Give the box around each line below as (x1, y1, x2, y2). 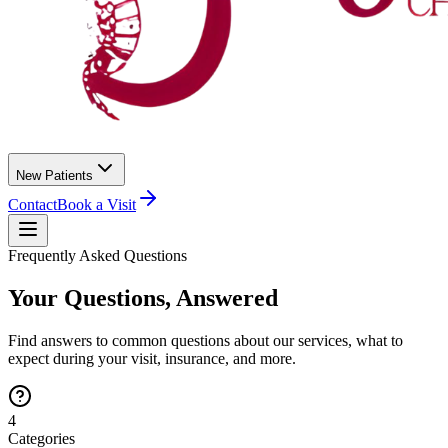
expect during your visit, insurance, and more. (8, 349, 296, 367)
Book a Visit (57, 196, 136, 213)
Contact (8, 196, 57, 213)
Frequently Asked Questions (8, 247, 187, 264)
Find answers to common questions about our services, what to (8, 331, 403, 349)
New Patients (16, 168, 93, 183)
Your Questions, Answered (8, 284, 278, 311)
